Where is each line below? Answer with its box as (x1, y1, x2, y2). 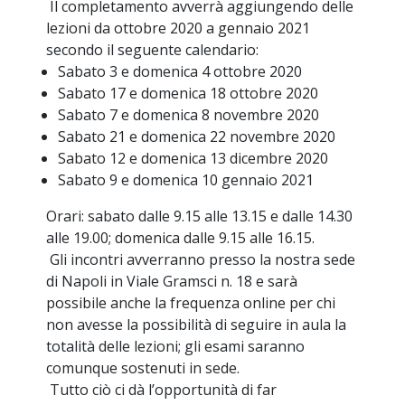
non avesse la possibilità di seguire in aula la (46, 314, 347, 334)
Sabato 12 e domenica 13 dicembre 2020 (58, 147, 328, 168)
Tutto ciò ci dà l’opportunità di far (46, 379, 278, 400)
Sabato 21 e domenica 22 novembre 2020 (58, 126, 335, 146)
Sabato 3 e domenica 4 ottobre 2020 (58, 61, 302, 81)
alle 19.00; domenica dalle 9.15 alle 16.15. (46, 227, 316, 248)
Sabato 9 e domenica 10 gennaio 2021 (58, 169, 314, 190)
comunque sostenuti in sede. (46, 357, 240, 378)
